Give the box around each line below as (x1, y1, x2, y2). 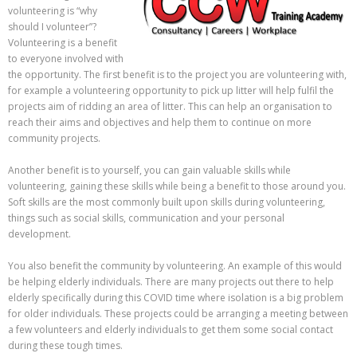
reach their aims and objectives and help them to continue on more (8, 116, 312, 130)
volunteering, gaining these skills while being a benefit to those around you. (8, 179, 346, 194)
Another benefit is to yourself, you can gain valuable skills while (8, 163, 291, 178)
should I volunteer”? (8, 20, 96, 34)
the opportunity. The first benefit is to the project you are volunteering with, (8, 68, 347, 82)
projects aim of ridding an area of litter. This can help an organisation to (8, 100, 332, 114)
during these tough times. (8, 339, 123, 353)
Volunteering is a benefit (8, 36, 117, 50)
